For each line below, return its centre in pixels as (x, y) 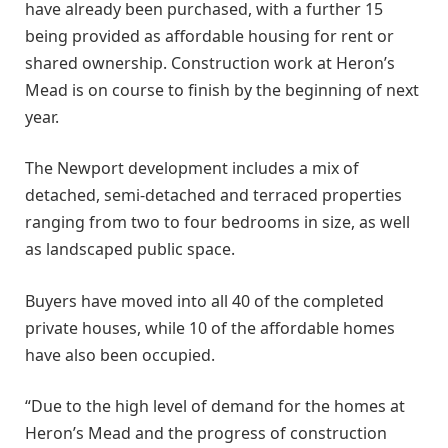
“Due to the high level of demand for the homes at (215, 406)
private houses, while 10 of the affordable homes (210, 327)
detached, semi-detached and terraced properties (213, 195)
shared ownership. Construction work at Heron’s (210, 62)
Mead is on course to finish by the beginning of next (222, 89)
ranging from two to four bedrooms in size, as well (217, 222)
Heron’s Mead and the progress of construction (206, 433)
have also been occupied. (120, 354)
